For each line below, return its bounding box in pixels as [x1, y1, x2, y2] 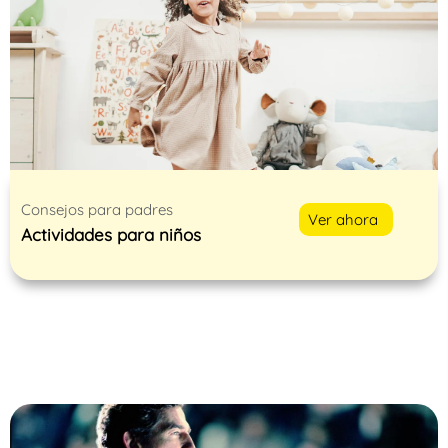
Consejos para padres [21, 200, 173, 220]
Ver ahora [308, 209, 379, 229]
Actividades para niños [21, 224, 201, 246]
